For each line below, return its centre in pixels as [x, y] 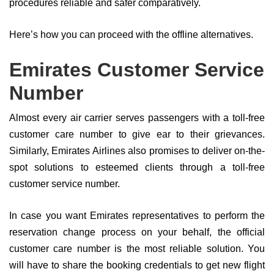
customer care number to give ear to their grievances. [137, 134]
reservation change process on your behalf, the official [137, 232]
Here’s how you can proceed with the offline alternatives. [131, 35]
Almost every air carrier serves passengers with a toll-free [137, 118]
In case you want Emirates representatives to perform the [137, 216]
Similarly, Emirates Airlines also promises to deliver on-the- [137, 151]
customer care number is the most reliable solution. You [137, 249]
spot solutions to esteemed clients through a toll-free [137, 167]
